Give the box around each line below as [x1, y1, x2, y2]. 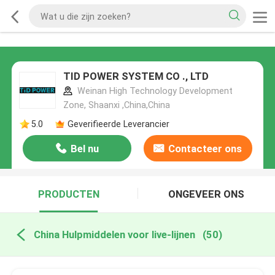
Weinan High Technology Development [74, 86, 233, 96]
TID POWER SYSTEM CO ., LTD [63, 70, 209, 83]
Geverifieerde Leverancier [67, 118, 169, 129]
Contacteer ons [168, 142, 242, 155]
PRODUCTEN [37, 188, 99, 201]
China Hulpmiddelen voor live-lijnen [33, 228, 195, 241]
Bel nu [70, 142, 99, 155]
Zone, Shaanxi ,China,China [63, 100, 170, 110]
